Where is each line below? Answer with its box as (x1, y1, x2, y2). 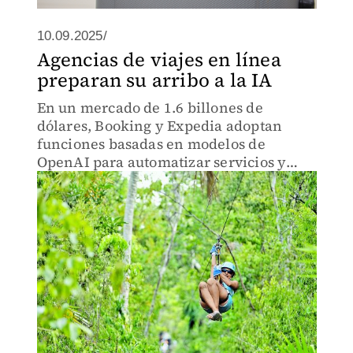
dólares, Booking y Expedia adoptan (36, 116, 283, 136)
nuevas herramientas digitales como (36, 170, 286, 190)
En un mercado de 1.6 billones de (36, 98, 263, 117)
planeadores (36, 188, 122, 208)
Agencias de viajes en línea (36, 46, 281, 72)
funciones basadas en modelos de (36, 134, 266, 154)
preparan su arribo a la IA (36, 67, 273, 93)
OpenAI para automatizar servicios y (36, 152, 287, 172)
